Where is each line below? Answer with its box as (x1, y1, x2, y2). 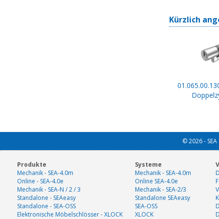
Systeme (135, 160, 162, 169)
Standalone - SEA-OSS (17, 202, 76, 211)
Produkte (17, 160, 46, 169)
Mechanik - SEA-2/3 (135, 185, 186, 194)
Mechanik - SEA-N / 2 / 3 (17, 185, 81, 194)
